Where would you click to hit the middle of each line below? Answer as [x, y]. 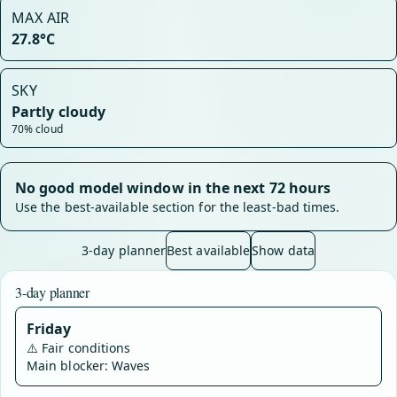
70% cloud [37, 129]
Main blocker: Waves [89, 366]
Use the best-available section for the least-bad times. [178, 207]
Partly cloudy [59, 112]
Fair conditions [86, 348]
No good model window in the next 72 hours [173, 188]
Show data [283, 250]
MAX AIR [41, 18]
